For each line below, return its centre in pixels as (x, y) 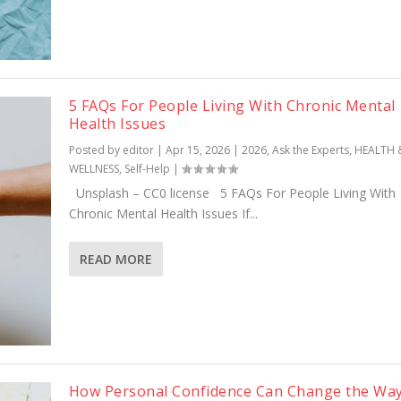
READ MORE (115, 260)
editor (138, 150)
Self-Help (147, 169)
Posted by (95, 150)
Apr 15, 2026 (197, 150)
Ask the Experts (310, 150)
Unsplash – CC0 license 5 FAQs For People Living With (232, 193)
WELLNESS (94, 169)
